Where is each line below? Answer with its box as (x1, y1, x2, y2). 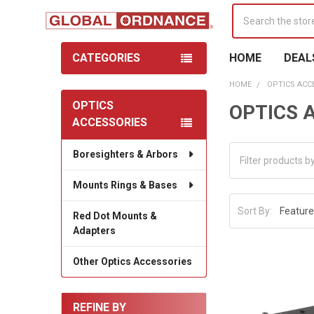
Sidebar (60, 111, 111, 129)
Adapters (72, 224, 116, 236)
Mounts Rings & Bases (72, 179, 177, 191)
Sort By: (238, 205, 273, 217)
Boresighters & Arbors (72, 148, 178, 160)
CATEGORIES (71, 50, 140, 64)
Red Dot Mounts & (72, 210, 157, 221)
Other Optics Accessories (72, 255, 192, 267)
